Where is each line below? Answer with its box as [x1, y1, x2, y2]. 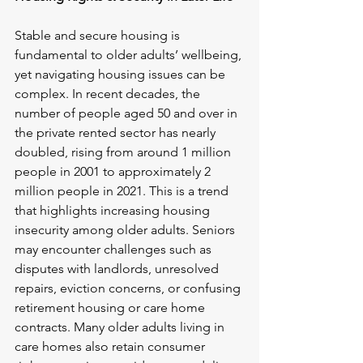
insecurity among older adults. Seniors [15, 222, 238, 238]
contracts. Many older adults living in [15, 319, 228, 335]
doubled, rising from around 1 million [15, 144, 234, 160]
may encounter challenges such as [15, 241, 215, 258]
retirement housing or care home [15, 300, 208, 316]
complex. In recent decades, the [15, 86, 203, 102]
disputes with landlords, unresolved [15, 261, 222, 277]
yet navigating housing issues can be [15, 66, 228, 83]
